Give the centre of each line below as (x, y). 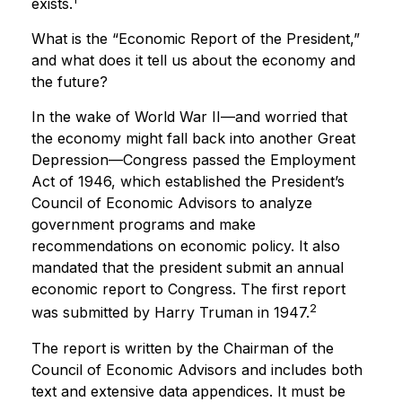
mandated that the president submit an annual (188, 268)
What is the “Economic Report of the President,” (196, 39)
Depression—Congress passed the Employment (193, 160)
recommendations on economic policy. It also (186, 246)
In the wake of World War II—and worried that (189, 117)
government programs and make (144, 225)
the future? (70, 82)
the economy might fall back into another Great (193, 139)
